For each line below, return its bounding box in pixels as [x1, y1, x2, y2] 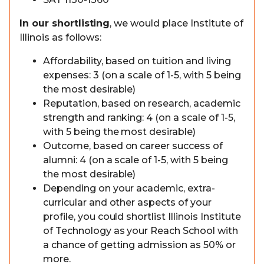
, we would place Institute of [110, 18, 243, 29]
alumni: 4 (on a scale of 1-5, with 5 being [43, 154, 228, 166]
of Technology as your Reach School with [43, 225, 238, 236]
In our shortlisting [19, 18, 110, 29]
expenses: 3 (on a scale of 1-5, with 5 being [43, 70, 241, 81]
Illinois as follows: [19, 32, 102, 43]
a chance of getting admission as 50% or [43, 239, 236, 250]
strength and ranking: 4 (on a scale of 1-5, [43, 112, 235, 123]
